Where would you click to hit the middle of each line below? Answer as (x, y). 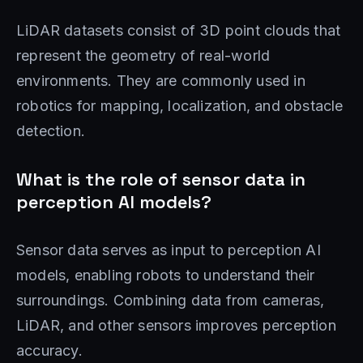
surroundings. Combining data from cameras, (171, 300)
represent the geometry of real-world (143, 55)
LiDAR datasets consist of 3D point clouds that (179, 30)
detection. (51, 130)
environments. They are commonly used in (161, 80)
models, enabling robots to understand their (166, 275)
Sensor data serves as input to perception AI (169, 250)
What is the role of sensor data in (161, 179)
